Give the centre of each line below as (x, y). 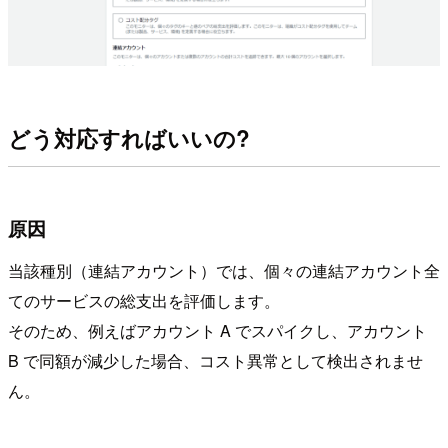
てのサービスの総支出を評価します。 (144, 300)
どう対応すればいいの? (129, 138)
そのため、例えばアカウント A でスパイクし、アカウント (217, 330)
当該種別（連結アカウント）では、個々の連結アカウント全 (224, 270)
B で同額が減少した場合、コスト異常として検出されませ (215, 360)
